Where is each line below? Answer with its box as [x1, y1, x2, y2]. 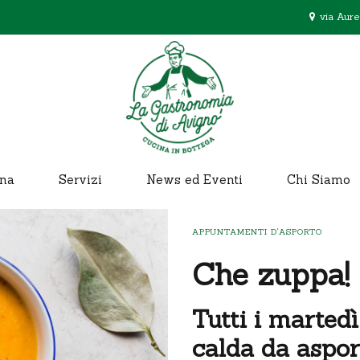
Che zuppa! [192, 255, 350, 294]
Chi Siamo [287, 172, 350, 187]
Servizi [59, 172, 102, 187]
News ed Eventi [146, 172, 243, 187]
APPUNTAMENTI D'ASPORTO [192, 227, 322, 237]
